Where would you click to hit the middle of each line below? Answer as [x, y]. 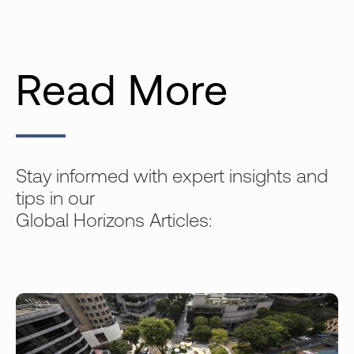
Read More [122, 94]
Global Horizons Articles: [114, 222]
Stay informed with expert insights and [172, 177]
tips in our [55, 200]
